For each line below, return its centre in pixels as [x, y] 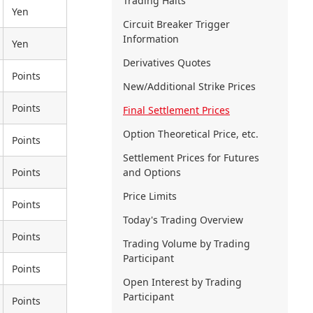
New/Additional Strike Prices [189, 87]
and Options [152, 173]
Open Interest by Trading [182, 282]
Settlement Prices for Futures [191, 158]
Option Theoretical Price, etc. [191, 134]
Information [151, 39]
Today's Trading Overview [183, 220]
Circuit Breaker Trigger [176, 24]
